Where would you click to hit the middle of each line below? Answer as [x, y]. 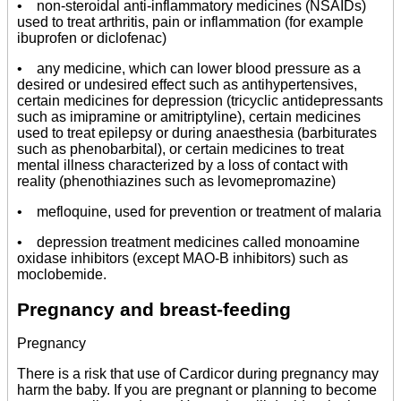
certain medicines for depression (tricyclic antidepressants [200, 101]
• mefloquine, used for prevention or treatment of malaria [199, 212]
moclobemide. [62, 275]
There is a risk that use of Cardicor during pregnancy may [198, 373]
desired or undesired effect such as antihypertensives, [187, 85]
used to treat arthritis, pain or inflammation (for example [190, 22]
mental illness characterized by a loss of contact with [183, 166]
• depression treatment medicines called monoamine [188, 243]
